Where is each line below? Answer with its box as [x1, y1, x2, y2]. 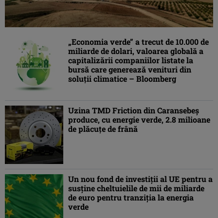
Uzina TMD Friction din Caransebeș [68, 105, 199, 116]
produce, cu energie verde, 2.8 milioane [68, 114, 210, 125]
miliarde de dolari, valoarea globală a [68, 46, 203, 56]
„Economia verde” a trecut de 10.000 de [68, 36, 209, 47]
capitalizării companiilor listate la [68, 55, 193, 66]
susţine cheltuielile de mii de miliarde [68, 183, 204, 194]
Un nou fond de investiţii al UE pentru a [68, 174, 213, 184]
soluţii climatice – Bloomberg [68, 73, 176, 84]
